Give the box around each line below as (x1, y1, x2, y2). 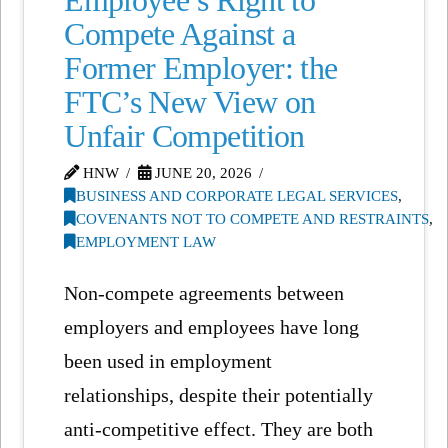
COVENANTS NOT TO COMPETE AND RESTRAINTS (76, 210, 430, 227)
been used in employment (64, 349, 273, 372)
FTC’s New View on (64, 84, 316, 120)
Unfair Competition (64, 118, 305, 154)
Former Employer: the (64, 50, 338, 86)
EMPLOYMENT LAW (76, 233, 217, 250)
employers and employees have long (64, 315, 360, 338)
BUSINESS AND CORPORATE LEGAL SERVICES (76, 187, 399, 204)
